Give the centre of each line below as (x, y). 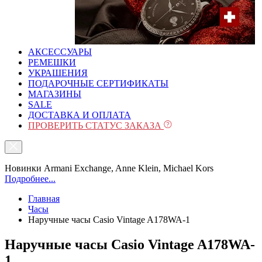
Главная (44, 199)
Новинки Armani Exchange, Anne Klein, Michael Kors (109, 168)
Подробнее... (30, 179)
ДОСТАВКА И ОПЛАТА (80, 115)
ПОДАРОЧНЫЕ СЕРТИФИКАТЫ (98, 83)
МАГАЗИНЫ (55, 94)
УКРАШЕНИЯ (58, 73)
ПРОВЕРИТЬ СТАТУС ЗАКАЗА (96, 125)
